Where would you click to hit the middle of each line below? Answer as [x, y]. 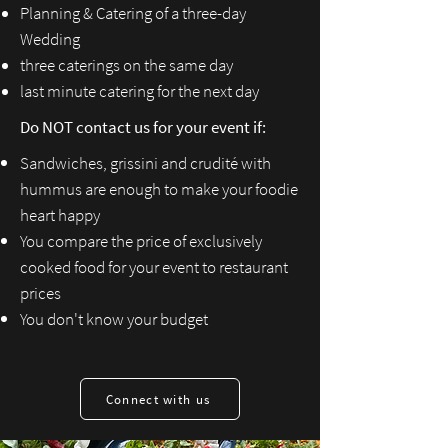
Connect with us [158, 399]
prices [40, 293]
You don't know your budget [114, 319]
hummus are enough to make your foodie [159, 189]
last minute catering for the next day [139, 91]
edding [56, 39]
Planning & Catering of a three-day [133, 13]
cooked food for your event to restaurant [154, 267]
